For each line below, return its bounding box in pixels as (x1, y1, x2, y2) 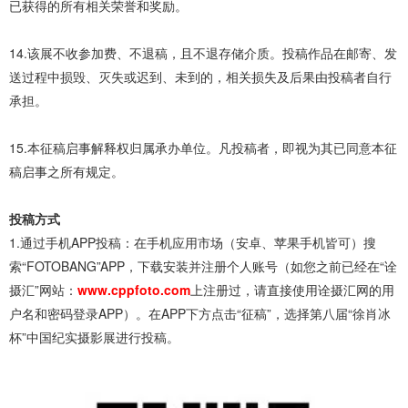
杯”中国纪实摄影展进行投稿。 (9, 328, 179, 347)
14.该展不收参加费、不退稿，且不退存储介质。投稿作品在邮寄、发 (9, 44, 397, 63)
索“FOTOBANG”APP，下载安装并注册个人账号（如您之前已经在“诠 (9, 257, 397, 276)
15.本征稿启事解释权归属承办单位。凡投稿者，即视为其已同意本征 (9, 138, 397, 158)
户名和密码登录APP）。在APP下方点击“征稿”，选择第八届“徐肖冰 (9, 304, 391, 323)
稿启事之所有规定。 (9, 162, 127, 181)
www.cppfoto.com (77, 280, 190, 300)
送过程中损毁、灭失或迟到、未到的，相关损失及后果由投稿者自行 (9, 67, 392, 87)
